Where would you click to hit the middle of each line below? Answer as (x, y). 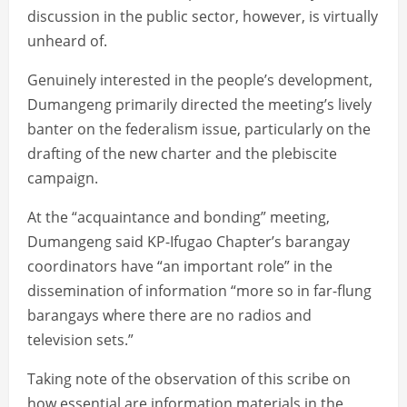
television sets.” (80, 340)
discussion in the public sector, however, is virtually (203, 17)
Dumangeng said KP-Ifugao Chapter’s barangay (189, 242)
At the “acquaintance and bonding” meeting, (179, 218)
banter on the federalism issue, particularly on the (199, 129)
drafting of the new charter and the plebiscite (182, 154)
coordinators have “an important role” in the (180, 267)
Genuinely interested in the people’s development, (200, 80)
